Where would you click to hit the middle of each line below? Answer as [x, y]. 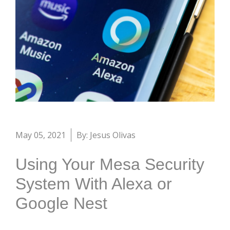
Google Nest [61, 204]
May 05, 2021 [41, 135]
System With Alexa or [94, 184]
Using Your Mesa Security [110, 165]
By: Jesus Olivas [106, 135]
